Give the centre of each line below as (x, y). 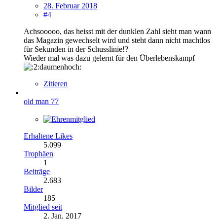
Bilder (33, 189)
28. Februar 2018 (70, 5)
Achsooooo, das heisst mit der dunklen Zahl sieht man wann (117, 31)
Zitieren (55, 83)
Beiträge (37, 171)
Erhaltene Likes (48, 136)
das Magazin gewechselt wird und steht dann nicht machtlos (117, 40)
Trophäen (38, 153)
